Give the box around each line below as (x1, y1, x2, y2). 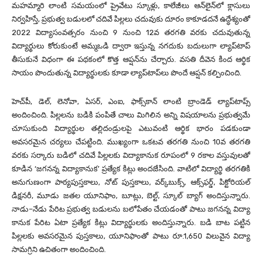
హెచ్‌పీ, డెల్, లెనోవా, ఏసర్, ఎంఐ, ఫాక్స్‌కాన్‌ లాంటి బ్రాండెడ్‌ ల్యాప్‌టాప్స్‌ (12, 97, 250, 106)
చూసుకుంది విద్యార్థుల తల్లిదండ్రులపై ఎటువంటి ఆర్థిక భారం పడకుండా (12, 124, 250, 133)
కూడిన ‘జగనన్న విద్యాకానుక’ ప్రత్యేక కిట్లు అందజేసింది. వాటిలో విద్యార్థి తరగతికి (12, 164, 250, 174)
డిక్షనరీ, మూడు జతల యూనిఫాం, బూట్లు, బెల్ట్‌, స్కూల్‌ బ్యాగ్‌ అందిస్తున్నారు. (12, 191, 250, 201)
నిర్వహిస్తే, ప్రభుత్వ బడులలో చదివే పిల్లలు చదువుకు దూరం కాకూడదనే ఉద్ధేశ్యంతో (12, 15, 250, 24)
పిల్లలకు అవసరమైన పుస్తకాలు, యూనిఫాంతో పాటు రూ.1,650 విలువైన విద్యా (12, 232, 250, 241)
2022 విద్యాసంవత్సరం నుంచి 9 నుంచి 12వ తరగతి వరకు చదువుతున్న (12, 28, 250, 37)
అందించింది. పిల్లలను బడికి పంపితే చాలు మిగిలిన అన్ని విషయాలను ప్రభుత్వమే (12, 111, 250, 120)
